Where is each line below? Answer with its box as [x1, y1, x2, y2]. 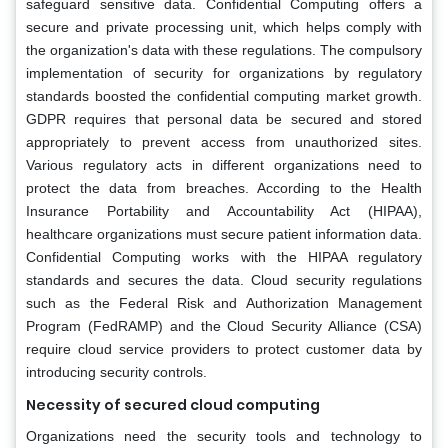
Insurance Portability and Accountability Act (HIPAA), [26, 202, 422, 219]
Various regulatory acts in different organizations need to [26, 156, 422, 173]
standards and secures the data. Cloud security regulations [26, 271, 422, 288]
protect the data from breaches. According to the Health [26, 179, 422, 196]
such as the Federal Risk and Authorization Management [26, 294, 422, 311]
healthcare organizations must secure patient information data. [26, 225, 422, 242]
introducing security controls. [26, 363, 207, 380]
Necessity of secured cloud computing [26, 394, 320, 415]
